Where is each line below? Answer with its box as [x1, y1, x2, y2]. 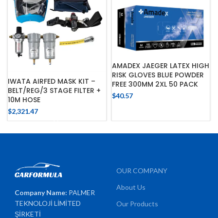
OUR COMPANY [116, 166, 167, 175]
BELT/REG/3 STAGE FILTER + [8, 85, 101, 95]
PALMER [69, 188, 95, 197]
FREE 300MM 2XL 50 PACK [111, 79, 198, 89]
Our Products [116, 199, 158, 208]
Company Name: [15, 188, 69, 197]
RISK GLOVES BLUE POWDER [111, 70, 204, 80]
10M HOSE [8, 94, 40, 105]
